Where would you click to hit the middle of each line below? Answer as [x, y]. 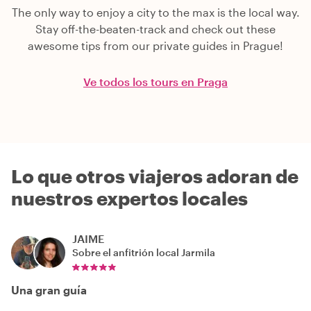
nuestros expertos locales [129, 199]
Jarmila [198, 253]
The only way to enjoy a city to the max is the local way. [155, 12]
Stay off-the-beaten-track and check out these [155, 29]
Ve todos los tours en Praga [155, 82]
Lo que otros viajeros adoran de [155, 176]
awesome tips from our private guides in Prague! [155, 46]
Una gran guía [49, 290]
